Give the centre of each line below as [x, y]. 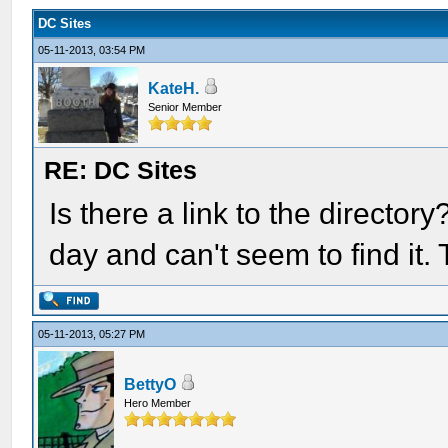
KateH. [174, 88]
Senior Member [185, 107]
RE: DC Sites [121, 170]
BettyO [150, 384]
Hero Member [158, 403]
